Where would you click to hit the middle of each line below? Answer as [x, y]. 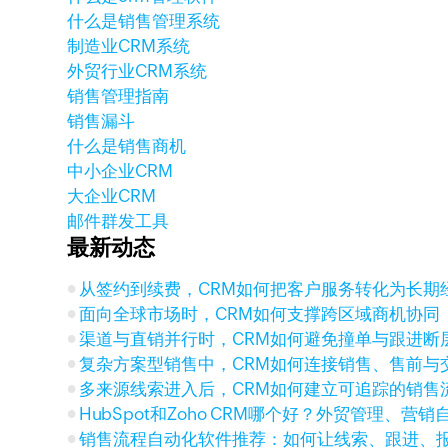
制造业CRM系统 [129, 46]
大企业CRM [112, 196]
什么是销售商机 [127, 146]
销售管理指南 [118, 96]
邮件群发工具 [118, 221]
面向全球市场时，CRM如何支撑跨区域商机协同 [260, 314]
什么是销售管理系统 [144, 21]
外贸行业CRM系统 [137, 71]
